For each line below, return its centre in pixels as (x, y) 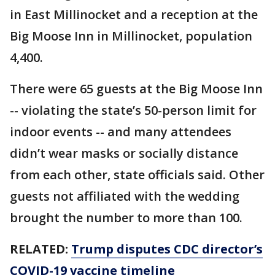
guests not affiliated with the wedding (125, 196)
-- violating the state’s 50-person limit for (133, 110)
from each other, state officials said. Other (137, 174)
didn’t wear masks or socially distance (124, 153)
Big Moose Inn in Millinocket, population (131, 36)
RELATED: (41, 249)
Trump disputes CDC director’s (167, 249)
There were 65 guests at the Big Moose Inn (136, 88)
